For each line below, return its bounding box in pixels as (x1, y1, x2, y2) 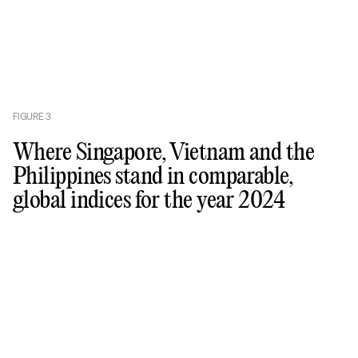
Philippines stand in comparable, (13, 164, 293, 190)
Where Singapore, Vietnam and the (13, 140, 315, 166)
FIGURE (13, 111, 46, 122)
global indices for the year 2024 (13, 188, 285, 214)
